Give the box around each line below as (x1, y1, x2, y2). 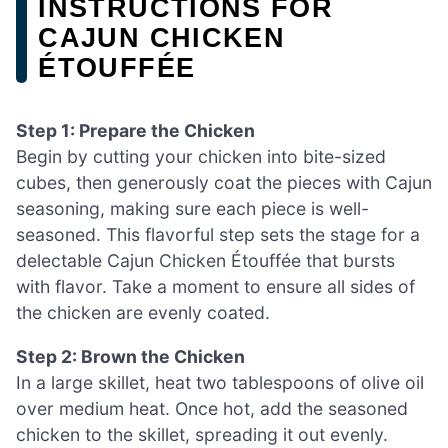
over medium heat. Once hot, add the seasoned (16, 397, 408, 419)
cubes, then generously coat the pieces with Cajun (16, 172, 432, 194)
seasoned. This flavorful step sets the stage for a (16, 224, 420, 246)
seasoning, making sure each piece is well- (16, 198, 369, 220)
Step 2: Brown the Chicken (16, 345, 245, 367)
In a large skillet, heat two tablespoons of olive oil (16, 371, 424, 393)
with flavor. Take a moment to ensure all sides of (16, 276, 415, 298)
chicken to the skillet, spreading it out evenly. (16, 423, 388, 445)
